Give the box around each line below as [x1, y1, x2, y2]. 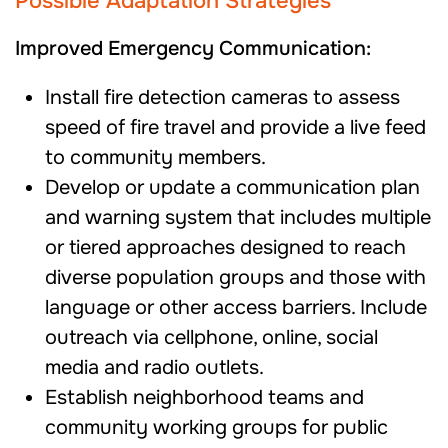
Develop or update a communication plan [45, 175, 420, 200]
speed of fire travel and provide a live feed [45, 115, 426, 140]
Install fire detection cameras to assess [45, 85, 400, 110]
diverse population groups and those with [45, 265, 426, 290]
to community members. [45, 145, 266, 170]
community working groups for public [45, 415, 388, 440]
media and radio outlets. [45, 355, 264, 380]
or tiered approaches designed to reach [45, 235, 406, 260]
